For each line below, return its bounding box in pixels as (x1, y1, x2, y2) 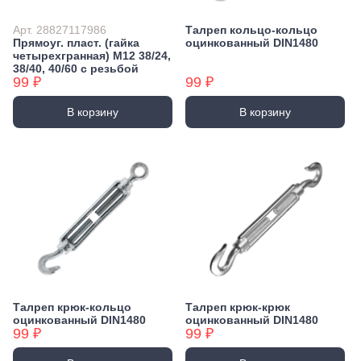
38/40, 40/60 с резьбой (13, 62, 139, 76)
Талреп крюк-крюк (185, 301, 290, 314)
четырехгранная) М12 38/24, (13, 49, 171, 63)
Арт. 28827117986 (13, 23, 106, 37)
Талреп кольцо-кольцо (185, 23, 317, 37)
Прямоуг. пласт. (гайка (13, 36, 139, 50)
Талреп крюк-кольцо (13, 301, 131, 314)
